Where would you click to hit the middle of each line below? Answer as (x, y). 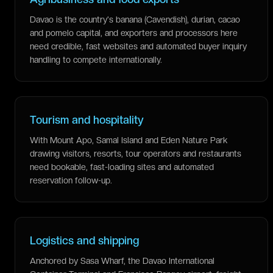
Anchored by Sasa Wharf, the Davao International (122, 261)
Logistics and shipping (84, 240)
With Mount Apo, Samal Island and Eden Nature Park (129, 140)
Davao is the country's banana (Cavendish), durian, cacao (135, 19)
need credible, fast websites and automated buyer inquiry (138, 46)
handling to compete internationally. (96, 60)
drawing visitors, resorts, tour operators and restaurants (136, 154)
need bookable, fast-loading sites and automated (122, 167)
